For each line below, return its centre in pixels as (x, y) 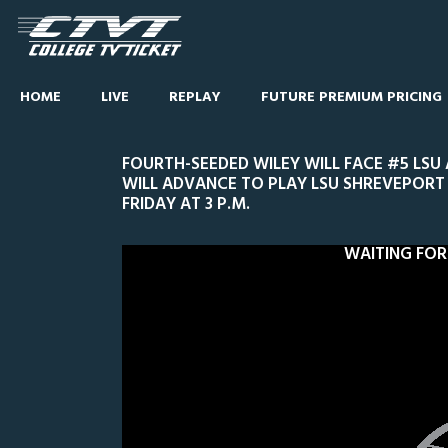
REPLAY (195, 97)
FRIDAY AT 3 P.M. (186, 204)
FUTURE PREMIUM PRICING (351, 97)
